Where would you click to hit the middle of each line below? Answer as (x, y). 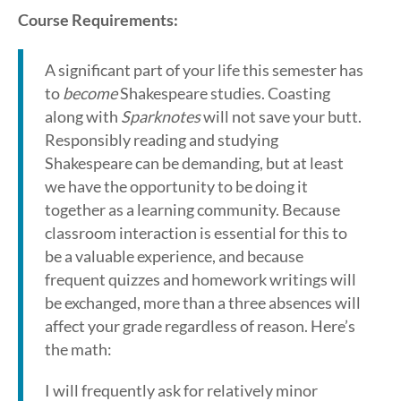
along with (83, 116)
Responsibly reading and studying (162, 140)
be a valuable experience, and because (174, 256)
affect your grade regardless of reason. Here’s (200, 326)
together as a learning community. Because (192, 209)
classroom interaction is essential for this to (196, 233)
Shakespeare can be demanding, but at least (194, 163)
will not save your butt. (281, 116)
